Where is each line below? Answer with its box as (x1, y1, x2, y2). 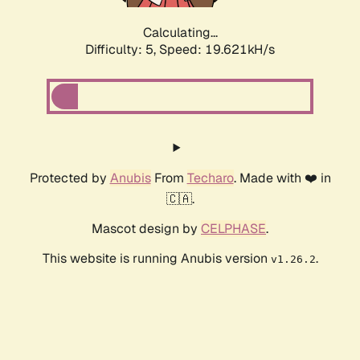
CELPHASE (201, 220, 266, 238)
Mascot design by (92, 220, 201, 238)
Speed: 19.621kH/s (159, 41, 275, 59)
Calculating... (142, 24, 218, 42)
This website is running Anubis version (42, 250, 271, 268)
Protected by (29, 170, 110, 187)
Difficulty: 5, (85, 41, 159, 59)
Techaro (186, 170, 234, 187)
